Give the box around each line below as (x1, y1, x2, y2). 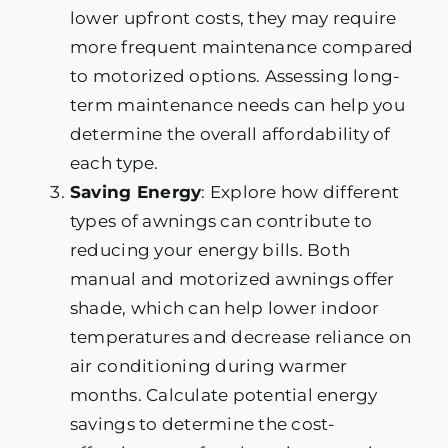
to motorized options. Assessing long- (69, 66, 401, 87)
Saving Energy (69, 182, 202, 203)
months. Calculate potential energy (69, 385, 378, 406)
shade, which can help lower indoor (69, 298, 380, 319)
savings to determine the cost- (69, 414, 336, 435)
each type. (69, 153, 159, 174)
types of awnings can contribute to (69, 211, 373, 232)
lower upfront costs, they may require (69, 8, 397, 29)
